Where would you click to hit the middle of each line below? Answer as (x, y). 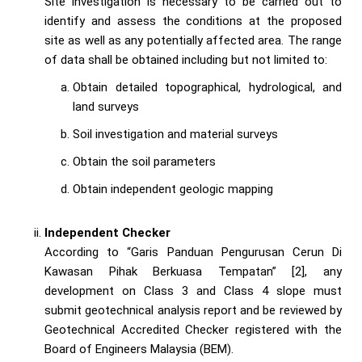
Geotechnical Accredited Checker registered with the (193, 330)
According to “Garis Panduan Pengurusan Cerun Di (193, 253)
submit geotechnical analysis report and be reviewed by (193, 311)
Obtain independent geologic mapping (173, 189)
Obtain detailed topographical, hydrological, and (207, 88)
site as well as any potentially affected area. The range (193, 41)
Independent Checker (107, 233)
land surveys (106, 107)
